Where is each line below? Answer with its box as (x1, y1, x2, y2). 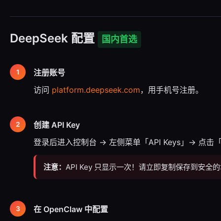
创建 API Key (34, 120, 80, 130)
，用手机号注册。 (140, 85, 203, 95)
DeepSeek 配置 (10, 31, 98, 45)
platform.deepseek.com (52, 85, 140, 95)
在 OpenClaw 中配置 (34, 204, 108, 214)
